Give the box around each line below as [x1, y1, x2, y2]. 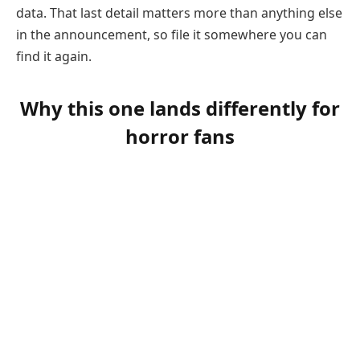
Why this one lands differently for [20, 94, 340, 121]
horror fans [125, 122, 235, 149]
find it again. [16, 47, 92, 66]
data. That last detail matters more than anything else [16, 4, 342, 22]
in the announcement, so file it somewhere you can [16, 26, 327, 44]
